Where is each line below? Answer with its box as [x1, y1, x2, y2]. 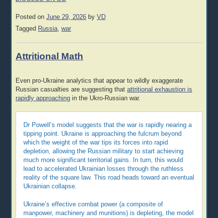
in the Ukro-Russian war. [70, 94, 141, 102]
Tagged [16, 25, 38, 33]
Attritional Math [16, 51, 84, 62]
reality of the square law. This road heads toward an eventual [23, 174, 195, 182]
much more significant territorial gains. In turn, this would [23, 157, 183, 164]
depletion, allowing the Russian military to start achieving [23, 148, 184, 155]
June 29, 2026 [46, 13, 87, 20]
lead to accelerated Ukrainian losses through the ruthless [23, 165, 184, 173]
